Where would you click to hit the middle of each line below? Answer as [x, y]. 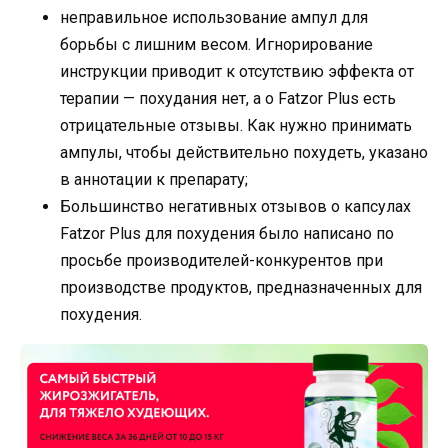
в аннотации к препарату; [154, 180]
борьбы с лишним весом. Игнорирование [216, 45]
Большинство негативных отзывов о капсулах [235, 207]
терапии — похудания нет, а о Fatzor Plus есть [228, 99]
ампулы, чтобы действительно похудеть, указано [244, 153]
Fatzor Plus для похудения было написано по [227, 234]
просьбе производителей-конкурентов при [221, 261]
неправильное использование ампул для [214, 18]
